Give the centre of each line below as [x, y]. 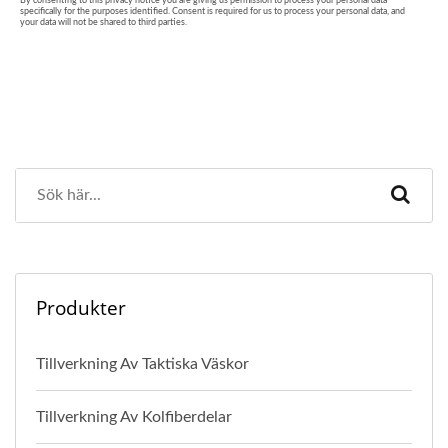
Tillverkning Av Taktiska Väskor [142, 363]
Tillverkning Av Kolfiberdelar [134, 416]
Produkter [81, 307]
